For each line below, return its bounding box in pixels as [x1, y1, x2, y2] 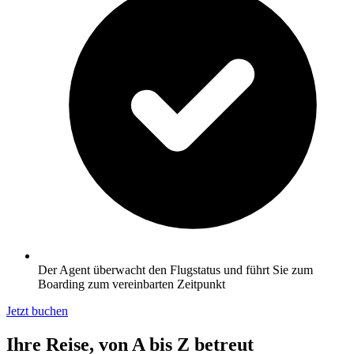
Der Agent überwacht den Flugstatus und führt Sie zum [38, 263, 313, 277]
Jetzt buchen [6, 304, 68, 318]
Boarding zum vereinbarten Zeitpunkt [38, 277, 225, 292]
